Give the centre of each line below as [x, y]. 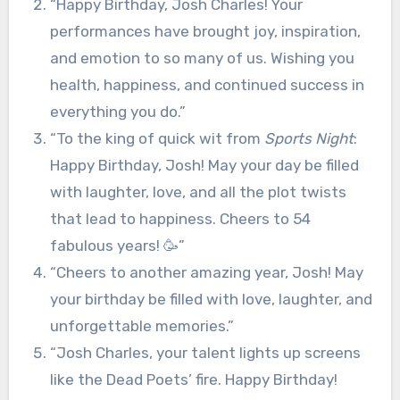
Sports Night [308, 138]
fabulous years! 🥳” [117, 245]
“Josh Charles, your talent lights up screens [205, 352]
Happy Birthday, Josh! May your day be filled [204, 165]
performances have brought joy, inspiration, [205, 31]
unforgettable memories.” [142, 325]
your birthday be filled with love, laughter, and [211, 299]
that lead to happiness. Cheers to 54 [180, 218]
